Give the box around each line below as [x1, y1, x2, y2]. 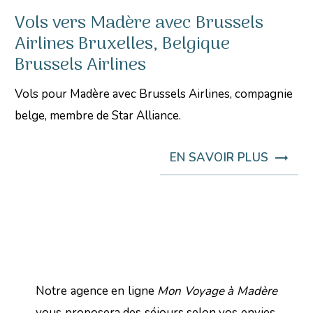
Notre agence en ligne [36, 283, 158, 300]
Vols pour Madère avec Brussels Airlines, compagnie [15, 86, 293, 103]
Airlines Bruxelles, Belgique [15, 30, 231, 59]
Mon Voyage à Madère [157, 283, 277, 300]
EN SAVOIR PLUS [169, 150, 269, 166]
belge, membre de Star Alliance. [15, 108, 182, 124]
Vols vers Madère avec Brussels [15, 9, 264, 38]
